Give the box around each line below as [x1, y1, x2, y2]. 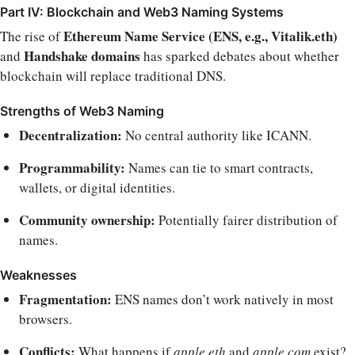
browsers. [19, 309, 72, 328]
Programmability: [19, 157, 125, 177]
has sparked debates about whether [140, 46, 339, 65]
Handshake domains [24, 45, 140, 66]
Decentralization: [19, 124, 122, 145]
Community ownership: [19, 209, 155, 230]
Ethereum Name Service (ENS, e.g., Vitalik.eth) [63, 25, 338, 46]
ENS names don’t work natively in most [112, 289, 334, 308]
